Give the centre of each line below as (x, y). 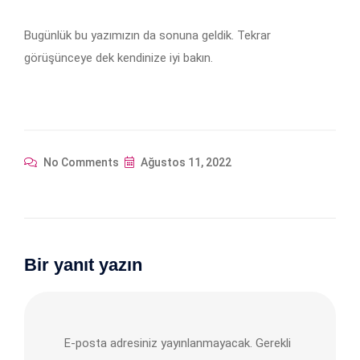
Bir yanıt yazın (83, 264)
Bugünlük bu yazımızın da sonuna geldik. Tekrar (147, 35)
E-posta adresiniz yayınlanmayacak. (158, 343)
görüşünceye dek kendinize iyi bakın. (119, 57)
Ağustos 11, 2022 (185, 162)
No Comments (80, 162)
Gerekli (273, 343)
